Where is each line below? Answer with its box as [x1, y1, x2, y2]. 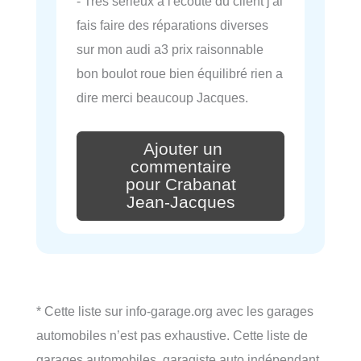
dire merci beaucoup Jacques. [77, 90, 248, 106]
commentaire [130, 157, 231, 177]
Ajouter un [143, 139, 222, 160]
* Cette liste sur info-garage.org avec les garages [36, 304, 313, 319]
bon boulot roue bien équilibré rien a [77, 66, 283, 81]
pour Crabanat [125, 175, 236, 195]
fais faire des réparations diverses [77, 18, 268, 33]
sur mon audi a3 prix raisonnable [77, 42, 263, 57]
